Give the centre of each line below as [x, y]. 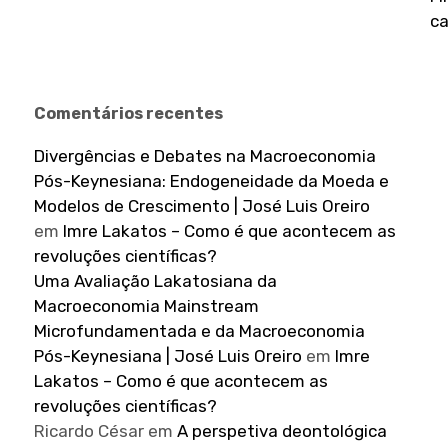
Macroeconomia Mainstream [147, 306]
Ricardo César [89, 431]
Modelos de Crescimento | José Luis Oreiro [202, 206]
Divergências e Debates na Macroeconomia [205, 156]
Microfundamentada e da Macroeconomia [200, 331]
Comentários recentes [129, 113]
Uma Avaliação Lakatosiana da [156, 281]
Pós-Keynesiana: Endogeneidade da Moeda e [212, 181]
